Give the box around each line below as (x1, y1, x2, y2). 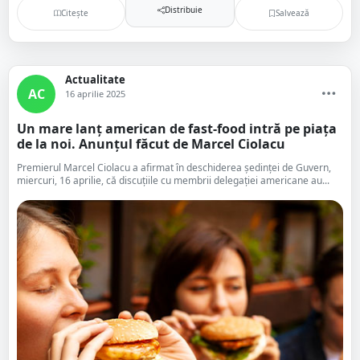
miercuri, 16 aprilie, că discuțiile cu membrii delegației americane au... (17, 174, 329, 187)
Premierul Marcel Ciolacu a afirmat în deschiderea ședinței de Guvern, (17, 161, 331, 174)
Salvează (275, 6, 309, 18)
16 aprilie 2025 (65, 88, 125, 100)
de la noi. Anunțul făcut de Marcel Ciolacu (17, 135, 285, 153)
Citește (61, 6, 89, 18)
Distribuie (164, 3, 202, 15)
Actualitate (65, 72, 125, 87)
